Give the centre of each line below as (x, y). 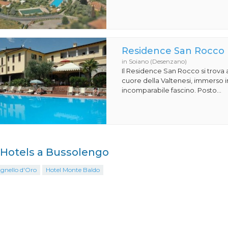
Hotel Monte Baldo (73, 170)
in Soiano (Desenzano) (154, 61)
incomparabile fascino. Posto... (172, 90)
